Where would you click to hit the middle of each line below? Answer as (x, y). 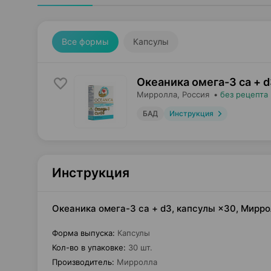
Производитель (82, 262)
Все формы (85, 41)
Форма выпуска (82, 233)
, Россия (193, 94)
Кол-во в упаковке (88, 247)
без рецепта (244, 94)
